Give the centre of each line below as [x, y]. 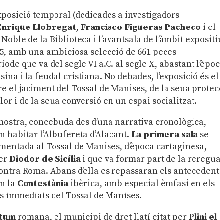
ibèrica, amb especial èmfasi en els [142, 184]
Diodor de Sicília [45, 159]
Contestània [43, 184]
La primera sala [165, 135]
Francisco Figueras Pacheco [141, 27]
